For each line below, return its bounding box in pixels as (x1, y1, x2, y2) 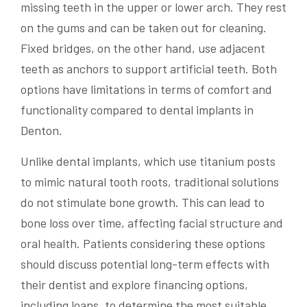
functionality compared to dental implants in (21, 101, 254, 117)
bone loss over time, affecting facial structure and (21, 214, 283, 230)
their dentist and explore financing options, (21, 276, 248, 292)
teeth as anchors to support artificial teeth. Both (21, 60, 277, 76)
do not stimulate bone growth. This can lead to (21, 194, 265, 210)
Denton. (21, 122, 62, 138)
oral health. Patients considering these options (21, 235, 265, 251)
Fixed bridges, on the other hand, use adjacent (21, 40, 265, 56)
